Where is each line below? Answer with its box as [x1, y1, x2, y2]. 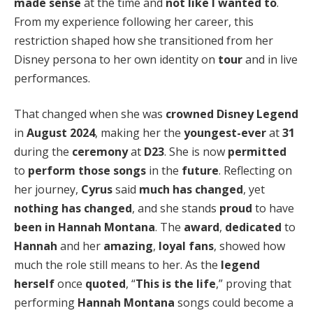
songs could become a [175, 295, 293, 311]
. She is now [164, 144, 228, 160]
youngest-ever [184, 125, 266, 141]
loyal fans [159, 238, 214, 254]
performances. [14, 70, 90, 86]
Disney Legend [217, 106, 298, 122]
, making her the [95, 125, 184, 141]
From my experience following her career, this [14, 13, 254, 29]
